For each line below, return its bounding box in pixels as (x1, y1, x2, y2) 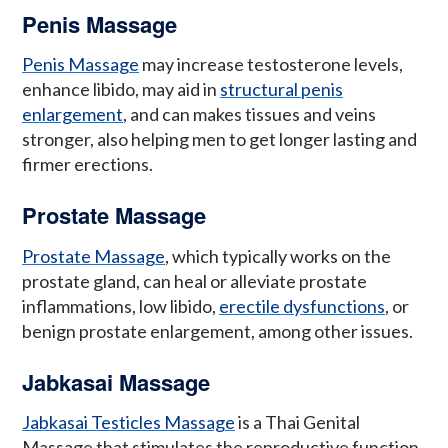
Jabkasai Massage (22, 365, 210, 398)
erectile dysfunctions (219, 294, 385, 317)
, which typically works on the (165, 244, 391, 267)
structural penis (220, 78, 343, 101)
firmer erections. (22, 153, 153, 176)
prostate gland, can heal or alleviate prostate (22, 269, 367, 292)
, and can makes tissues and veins (123, 103, 376, 126)
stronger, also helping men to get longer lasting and (22, 128, 417, 151)
